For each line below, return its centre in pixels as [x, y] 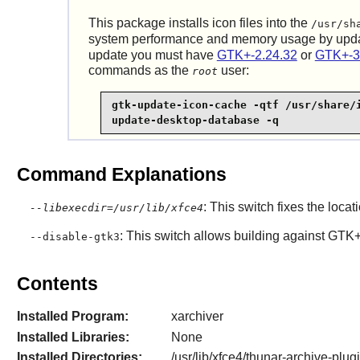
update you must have [152, 55]
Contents [57, 284]
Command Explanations [121, 174]
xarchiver [197, 317]
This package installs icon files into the [199, 22]
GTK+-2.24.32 [257, 55]
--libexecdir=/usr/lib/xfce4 [116, 207]
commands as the [140, 70]
